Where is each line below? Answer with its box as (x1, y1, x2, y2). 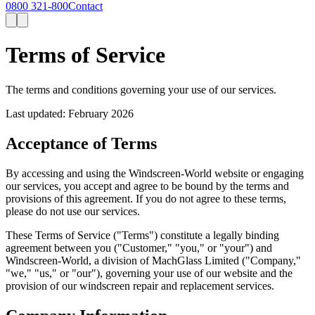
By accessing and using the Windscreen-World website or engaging (6, 167, 304, 179)
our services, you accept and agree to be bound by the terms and (6, 179, 289, 192)
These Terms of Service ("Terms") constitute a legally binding (6, 229, 279, 241)
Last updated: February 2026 (6, 107, 134, 120)
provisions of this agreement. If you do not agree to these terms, (6, 192, 286, 205)
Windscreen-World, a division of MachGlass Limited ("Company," (6, 254, 301, 266)
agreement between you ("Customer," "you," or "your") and (6, 241, 272, 254)
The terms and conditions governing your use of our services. (6, 83, 276, 96)
